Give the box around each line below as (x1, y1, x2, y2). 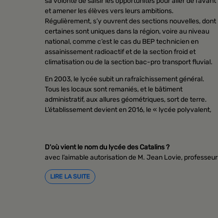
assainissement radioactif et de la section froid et (45, 47, 196, 56)
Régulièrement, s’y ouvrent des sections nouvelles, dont (45, 17, 216, 25)
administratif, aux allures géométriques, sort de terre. (45, 95, 207, 104)
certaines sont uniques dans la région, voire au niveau (45, 27, 209, 36)
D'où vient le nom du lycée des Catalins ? (45, 143, 169, 151)
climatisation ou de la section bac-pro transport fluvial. (45, 57, 213, 66)
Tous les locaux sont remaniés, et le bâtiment (45, 85, 182, 93)
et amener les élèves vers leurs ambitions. (45, 6, 174, 15)
